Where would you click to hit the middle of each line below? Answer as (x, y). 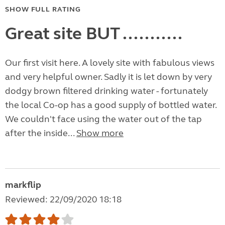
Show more (100, 133)
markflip (23, 185)
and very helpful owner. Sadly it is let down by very (108, 77)
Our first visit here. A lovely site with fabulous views (110, 63)
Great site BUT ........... (94, 34)
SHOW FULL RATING (43, 10)
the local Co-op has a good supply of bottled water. (111, 105)
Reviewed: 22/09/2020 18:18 (63, 200)
